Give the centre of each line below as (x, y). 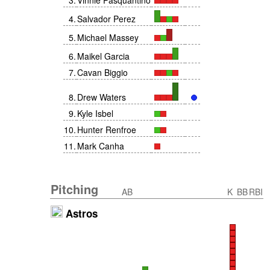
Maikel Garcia (103, 56)
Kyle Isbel (95, 113)
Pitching (74, 189)
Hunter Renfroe (107, 130)
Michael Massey (108, 37)
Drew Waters (102, 97)
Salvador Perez (106, 19)
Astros (80, 213)
